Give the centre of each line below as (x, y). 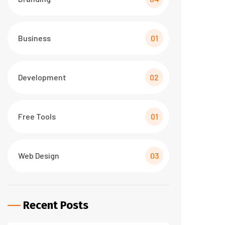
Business (34, 38)
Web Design (39, 155)
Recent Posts (56, 205)
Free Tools (37, 116)
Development (42, 77)
